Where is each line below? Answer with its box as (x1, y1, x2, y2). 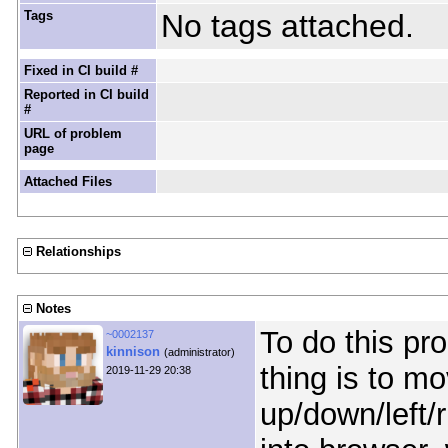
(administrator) (163, 346, 235, 359)
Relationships (35, 244, 121, 260)
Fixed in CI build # (23, 63, 138, 79)
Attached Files (23, 174, 112, 190)
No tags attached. (160, 8, 414, 45)
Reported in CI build (23, 87, 149, 103)
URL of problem (23, 126, 122, 142)
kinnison (105, 344, 160, 360)
